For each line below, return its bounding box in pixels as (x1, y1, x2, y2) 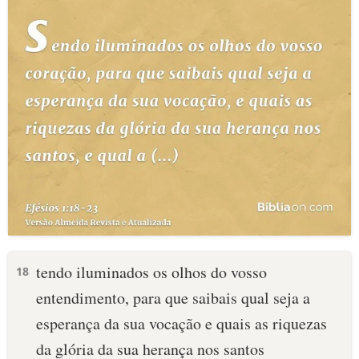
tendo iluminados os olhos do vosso (36, 261, 267, 283)
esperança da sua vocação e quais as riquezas (36, 313, 327, 334)
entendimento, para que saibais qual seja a (36, 287, 310, 309)
